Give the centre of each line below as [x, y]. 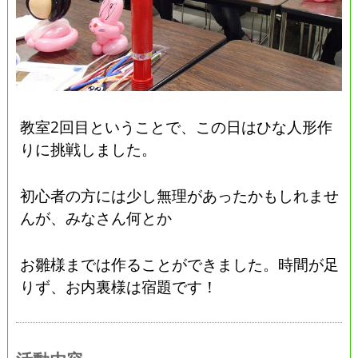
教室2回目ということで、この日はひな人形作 [177, 127]
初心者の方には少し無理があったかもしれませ [180, 196]
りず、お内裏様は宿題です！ [119, 287]
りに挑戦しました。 [89, 149]
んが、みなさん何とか [96, 218]
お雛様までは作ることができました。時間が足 [180, 265]
